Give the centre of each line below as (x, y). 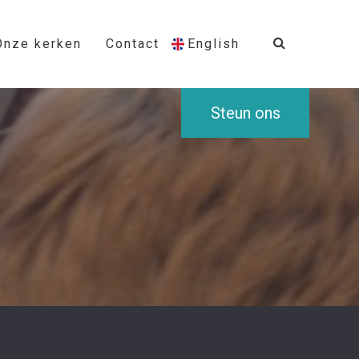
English (214, 44)
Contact (133, 44)
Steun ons (245, 113)
